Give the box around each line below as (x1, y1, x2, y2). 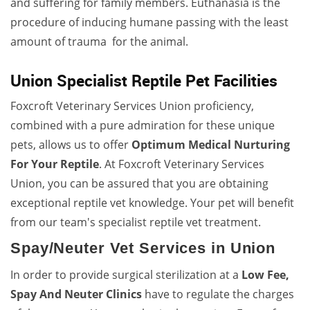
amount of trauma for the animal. (10, 34, 188, 50)
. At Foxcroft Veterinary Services (99, 156, 264, 172)
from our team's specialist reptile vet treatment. (10, 215, 261, 230)
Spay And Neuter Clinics (10, 286, 142, 302)
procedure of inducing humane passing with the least (10, 15, 289, 30)
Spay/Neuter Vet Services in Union (10, 239, 276, 257)
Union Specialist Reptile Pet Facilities (10, 70, 277, 92)
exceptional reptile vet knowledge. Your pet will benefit (10, 195, 294, 211)
